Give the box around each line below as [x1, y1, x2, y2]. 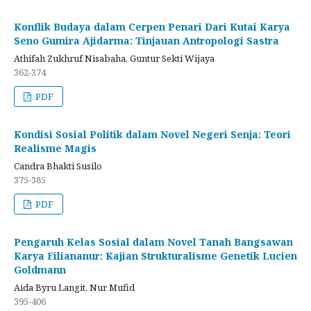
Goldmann [14, 262, 66, 276]
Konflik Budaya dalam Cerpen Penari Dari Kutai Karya [14, 19, 290, 33]
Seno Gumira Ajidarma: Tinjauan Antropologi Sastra [14, 33, 279, 47]
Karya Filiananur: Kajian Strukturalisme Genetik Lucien [14, 249, 297, 262]
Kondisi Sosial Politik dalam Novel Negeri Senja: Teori [14, 127, 291, 141]
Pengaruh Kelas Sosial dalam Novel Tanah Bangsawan [14, 235, 293, 249]
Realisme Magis [14, 141, 96, 155]
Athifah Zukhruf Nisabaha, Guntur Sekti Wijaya [14, 51, 215, 65]
